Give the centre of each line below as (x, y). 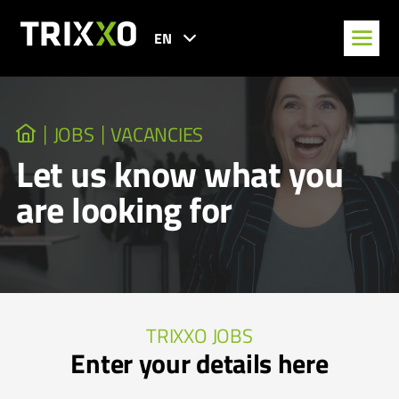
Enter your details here (199, 363)
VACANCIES (157, 134)
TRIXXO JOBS (199, 335)
